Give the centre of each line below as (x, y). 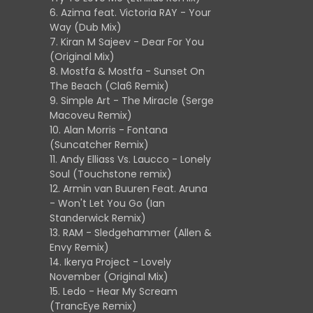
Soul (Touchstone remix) (111, 174)
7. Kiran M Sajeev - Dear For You (127, 42)
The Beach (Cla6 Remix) (109, 86)
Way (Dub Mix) (86, 27)
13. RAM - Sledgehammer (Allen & (131, 233)
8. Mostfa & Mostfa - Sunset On (127, 71)
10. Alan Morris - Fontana (109, 130)
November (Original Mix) (109, 277)
